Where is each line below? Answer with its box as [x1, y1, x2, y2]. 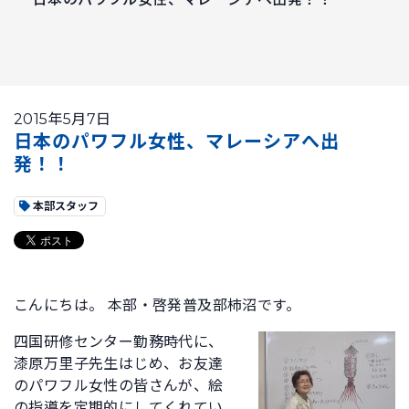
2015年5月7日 [14, 110, 111, 128]
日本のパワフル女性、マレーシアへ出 [14, 131, 340, 152]
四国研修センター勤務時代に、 [14, 333, 224, 351]
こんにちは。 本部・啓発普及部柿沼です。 [14, 297, 300, 314]
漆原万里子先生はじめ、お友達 [14, 355, 224, 372]
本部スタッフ [30, 199, 99, 213]
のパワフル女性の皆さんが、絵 [14, 377, 224, 394]
